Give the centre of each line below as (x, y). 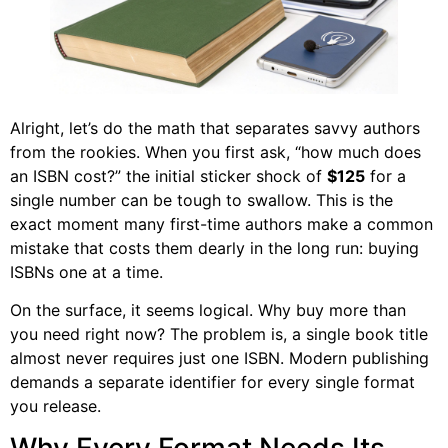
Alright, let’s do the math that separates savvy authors (215, 127)
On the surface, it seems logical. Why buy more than (208, 310)
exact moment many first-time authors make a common (221, 223)
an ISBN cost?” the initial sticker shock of (168, 175)
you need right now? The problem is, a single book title (219, 334)
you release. (55, 406)
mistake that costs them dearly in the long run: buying (214, 247)
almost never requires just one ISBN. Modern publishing (219, 358)
